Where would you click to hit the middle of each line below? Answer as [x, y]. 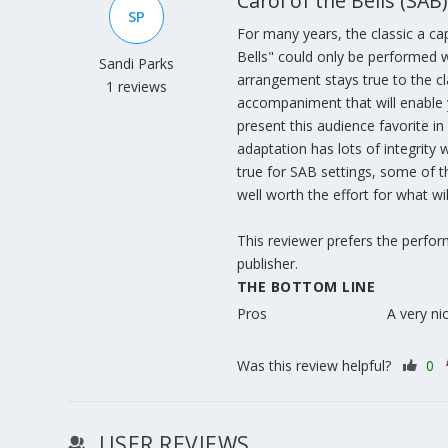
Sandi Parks [137, 63]
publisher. [267, 263]
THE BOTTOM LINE [306, 286]
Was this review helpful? [315, 365]
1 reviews [137, 86]
